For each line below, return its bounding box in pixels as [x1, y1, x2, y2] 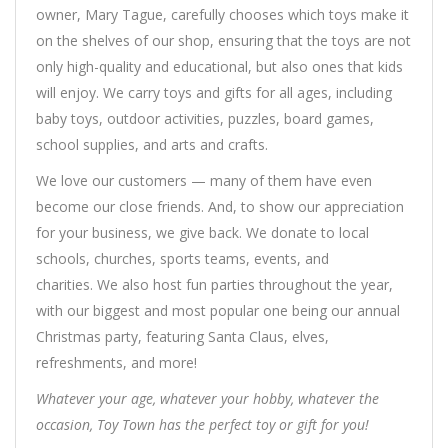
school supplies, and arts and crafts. [36, 135, 268, 155]
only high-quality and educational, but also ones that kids [36, 57, 403, 77]
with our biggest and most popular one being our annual [36, 301, 400, 321]
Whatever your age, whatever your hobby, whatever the [36, 389, 379, 409]
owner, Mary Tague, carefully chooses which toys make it [36, 5, 409, 25]
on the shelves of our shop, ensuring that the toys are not [36, 31, 411, 51]
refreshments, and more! [36, 353, 197, 373]
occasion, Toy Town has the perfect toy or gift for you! [36, 415, 369, 435]
